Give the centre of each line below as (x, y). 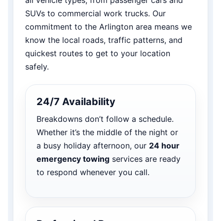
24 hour (164, 145)
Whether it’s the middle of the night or (107, 132)
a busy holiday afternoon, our (93, 145)
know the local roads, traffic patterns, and (104, 40)
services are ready (145, 159)
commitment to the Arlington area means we (109, 26)
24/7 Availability (76, 101)
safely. (37, 66)
